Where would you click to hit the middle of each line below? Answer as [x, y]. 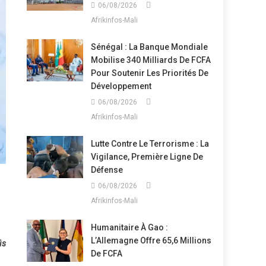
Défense [107, 170]
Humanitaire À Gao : [129, 227]
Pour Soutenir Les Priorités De [149, 73]
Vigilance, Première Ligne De [147, 157]
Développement [121, 86]
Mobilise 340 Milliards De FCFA [151, 60]
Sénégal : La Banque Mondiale [149, 47]
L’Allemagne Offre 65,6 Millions [151, 240]
